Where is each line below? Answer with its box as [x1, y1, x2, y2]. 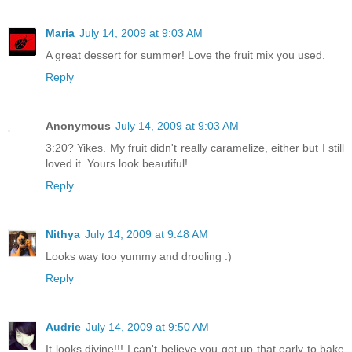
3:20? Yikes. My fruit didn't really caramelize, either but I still [46, 141, 344, 154]
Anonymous [46, 119, 111, 132]
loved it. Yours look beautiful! [46, 156, 188, 170]
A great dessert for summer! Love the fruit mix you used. [46, 48, 325, 61]
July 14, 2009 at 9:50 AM [86, 320, 209, 333]
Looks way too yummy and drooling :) [46, 249, 232, 262]
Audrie [46, 320, 81, 333]
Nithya [46, 227, 80, 240]
